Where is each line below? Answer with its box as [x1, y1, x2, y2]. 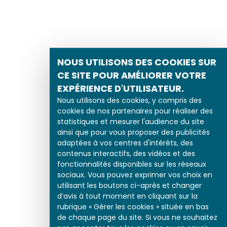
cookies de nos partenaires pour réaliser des [57, 105, 213, 116]
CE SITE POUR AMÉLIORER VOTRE [57, 68, 206, 82]
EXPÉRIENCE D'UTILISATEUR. [57, 82, 184, 95]
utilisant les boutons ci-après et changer [57, 180, 202, 191]
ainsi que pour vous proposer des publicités [57, 127, 210, 137]
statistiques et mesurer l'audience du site [57, 116, 204, 127]
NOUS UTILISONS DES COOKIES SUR [57, 55, 216, 68]
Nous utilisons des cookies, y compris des [57, 95, 202, 105]
